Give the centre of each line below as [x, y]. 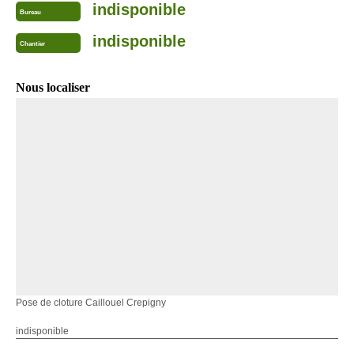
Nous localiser [53, 88]
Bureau [30, 12]
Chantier [32, 43]
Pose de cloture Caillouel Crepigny [91, 303]
